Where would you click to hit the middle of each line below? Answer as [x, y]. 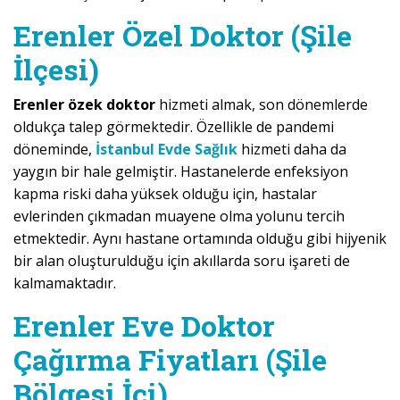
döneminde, [54, 150]
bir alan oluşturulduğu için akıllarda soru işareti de [182, 261]
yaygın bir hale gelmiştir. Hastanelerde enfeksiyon [181, 172]
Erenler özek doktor [86, 105]
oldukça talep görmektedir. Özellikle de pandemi [174, 127]
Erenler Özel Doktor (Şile [183, 36]
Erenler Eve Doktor [144, 326]
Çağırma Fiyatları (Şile [170, 360]
